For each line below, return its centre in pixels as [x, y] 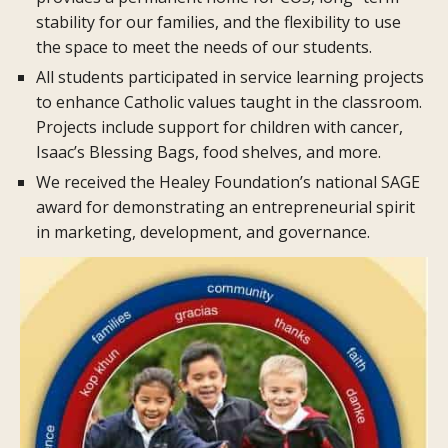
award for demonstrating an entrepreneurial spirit [225, 207]
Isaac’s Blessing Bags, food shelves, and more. [208, 152]
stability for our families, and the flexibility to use [218, 22]
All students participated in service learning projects [230, 77]
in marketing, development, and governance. [203, 232]
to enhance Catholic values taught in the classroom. [229, 102]
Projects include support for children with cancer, [219, 127]
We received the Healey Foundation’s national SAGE [228, 182]
